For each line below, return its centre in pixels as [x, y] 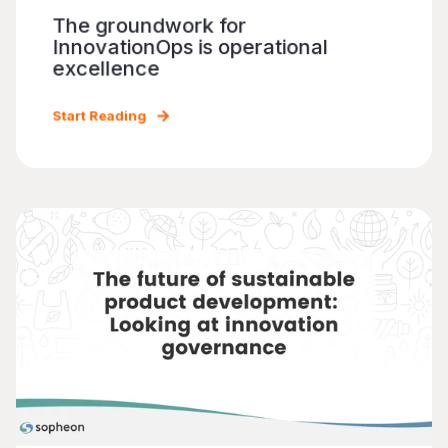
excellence [106, 68]
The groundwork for [149, 25]
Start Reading [99, 115]
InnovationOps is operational [190, 47]
